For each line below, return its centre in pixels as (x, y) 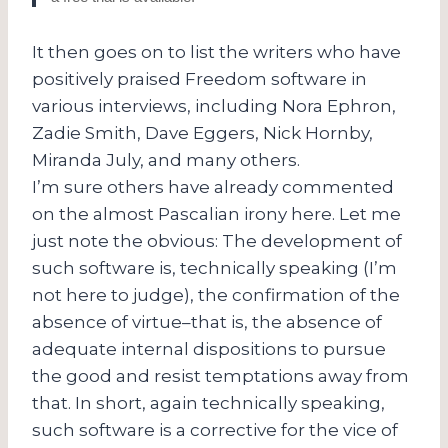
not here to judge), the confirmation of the (216, 294)
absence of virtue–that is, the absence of (207, 321)
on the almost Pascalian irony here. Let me (216, 213)
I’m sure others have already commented (213, 186)
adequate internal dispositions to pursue (209, 348)
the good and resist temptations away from (220, 375)
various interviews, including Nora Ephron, (214, 105)
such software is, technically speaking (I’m (214, 267)
